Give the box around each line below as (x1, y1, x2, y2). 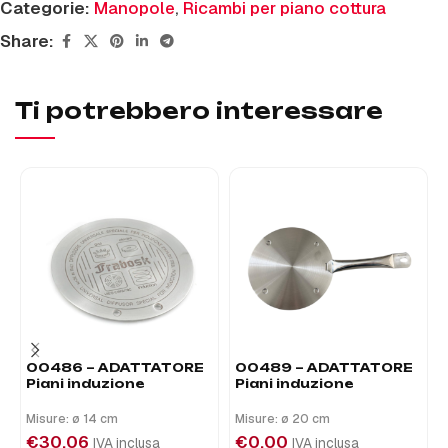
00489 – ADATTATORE (235, 360, 413, 375)
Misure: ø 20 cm (235, 411, 330, 427)
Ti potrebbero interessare (15, 97, 383, 124)
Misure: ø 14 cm (26, 411, 118, 427)
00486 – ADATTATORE (26, 360, 204, 375)
